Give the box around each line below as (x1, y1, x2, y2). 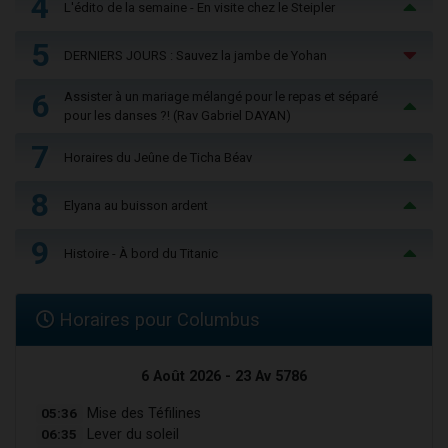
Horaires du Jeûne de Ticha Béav (64, 149, 252, 165)
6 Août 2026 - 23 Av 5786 (141, 368, 307, 386)
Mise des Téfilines (82, 405, 201, 423)
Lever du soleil (82, 426, 179, 444)
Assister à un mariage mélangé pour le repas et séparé (64, 89, 378, 105)
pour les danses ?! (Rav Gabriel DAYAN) (64, 108, 291, 124)
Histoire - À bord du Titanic (64, 245, 218, 261)
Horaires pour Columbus (54, 309, 260, 331)
